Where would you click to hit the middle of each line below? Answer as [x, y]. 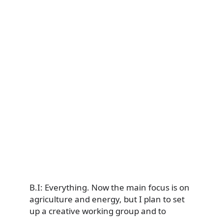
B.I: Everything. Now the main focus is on [110, 188]
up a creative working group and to [98, 211]
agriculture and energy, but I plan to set [107, 199]
